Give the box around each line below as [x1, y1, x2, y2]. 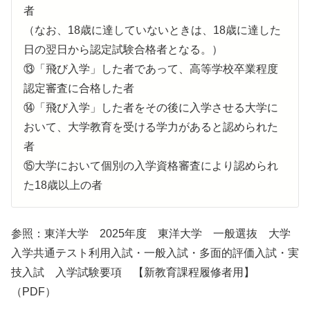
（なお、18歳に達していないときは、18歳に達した [24, 24, 281, 36]
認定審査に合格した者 [24, 82, 134, 94]
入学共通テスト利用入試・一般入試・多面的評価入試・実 [11, 246, 299, 259]
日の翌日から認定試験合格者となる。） [24, 43, 223, 55]
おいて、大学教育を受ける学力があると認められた [24, 120, 278, 133]
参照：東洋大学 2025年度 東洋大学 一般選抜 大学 [11, 227, 291, 239]
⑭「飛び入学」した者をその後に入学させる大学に [24, 101, 278, 113]
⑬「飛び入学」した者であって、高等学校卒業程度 [24, 62, 278, 75]
